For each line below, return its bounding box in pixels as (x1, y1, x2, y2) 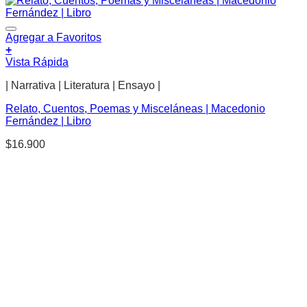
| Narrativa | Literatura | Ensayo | (5, 79, 160, 91)
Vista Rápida (5, 56, 69, 68)
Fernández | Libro (5, 115, 91, 127)
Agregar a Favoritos (5, 32, 101, 43)
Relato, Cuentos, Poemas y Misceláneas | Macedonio (5, 103, 265, 114)
